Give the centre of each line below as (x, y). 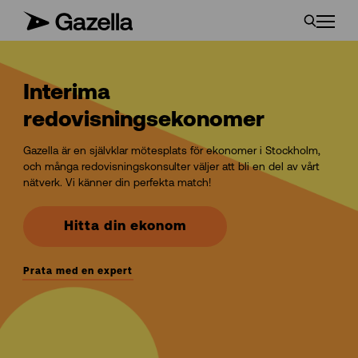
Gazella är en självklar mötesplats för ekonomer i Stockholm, (171, 151)
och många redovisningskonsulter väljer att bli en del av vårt (171, 167)
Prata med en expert (78, 272)
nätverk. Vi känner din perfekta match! (117, 183)
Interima (66, 93)
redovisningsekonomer (143, 121)
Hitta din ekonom (125, 226)
